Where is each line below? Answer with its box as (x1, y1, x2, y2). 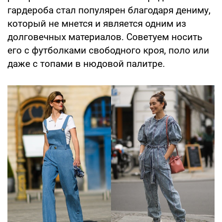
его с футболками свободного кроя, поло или (7, 44, 209, 56)
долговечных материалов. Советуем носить (7, 31, 202, 43)
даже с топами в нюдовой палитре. (7, 57, 165, 69)
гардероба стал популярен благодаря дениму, (7, 4, 211, 16)
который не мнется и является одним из (7, 17, 186, 29)
